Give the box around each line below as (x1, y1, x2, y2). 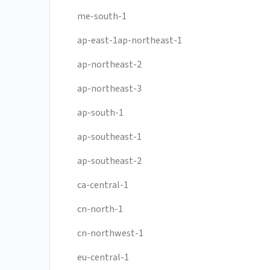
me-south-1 (77, 10, 127, 24)
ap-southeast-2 (77, 154, 142, 168)
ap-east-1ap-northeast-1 (77, 34, 182, 48)
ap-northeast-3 (77, 82, 142, 96)
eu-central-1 (77, 251, 129, 265)
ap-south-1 (77, 106, 124, 120)
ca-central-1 (77, 178, 128, 192)
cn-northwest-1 (77, 227, 143, 240)
